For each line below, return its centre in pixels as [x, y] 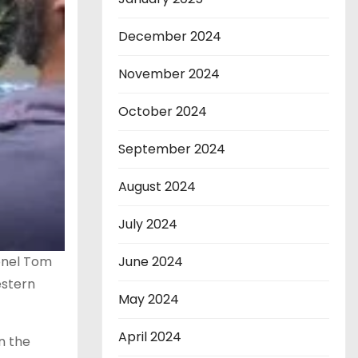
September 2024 [172, 149]
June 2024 [151, 262]
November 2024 [169, 74]
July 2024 [148, 225]
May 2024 [149, 300]
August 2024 [157, 187]
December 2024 [170, 37]
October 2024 [163, 112]
